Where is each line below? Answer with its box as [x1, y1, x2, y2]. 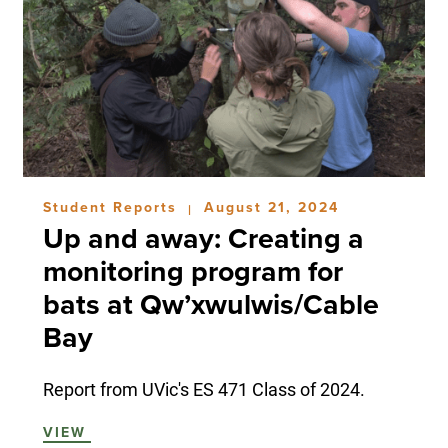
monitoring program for [42, 254, 343, 289]
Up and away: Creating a [42, 221, 364, 256]
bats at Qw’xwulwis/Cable [42, 287, 379, 322]
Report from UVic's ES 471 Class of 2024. [42, 376, 365, 401]
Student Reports [42, 198, 183, 216]
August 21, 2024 [203, 198, 339, 216]
